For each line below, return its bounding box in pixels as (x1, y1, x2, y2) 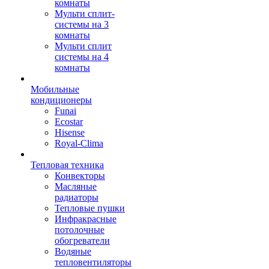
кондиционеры (31, 95, 92, 105)
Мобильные (31, 84, 79, 94)
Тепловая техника (31, 160, 104, 170)
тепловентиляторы (55, 257, 131, 267)
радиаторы (55, 192, 98, 202)
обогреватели (55, 235, 110, 246)
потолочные (55, 225, 104, 235)
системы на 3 (55, 19, 109, 29)
